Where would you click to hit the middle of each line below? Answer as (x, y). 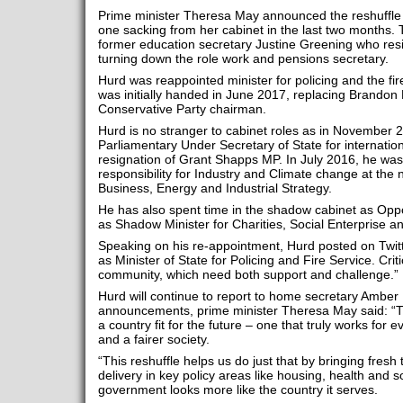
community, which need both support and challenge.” (248, 274)
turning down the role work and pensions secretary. (243, 58)
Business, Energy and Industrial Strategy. (215, 188)
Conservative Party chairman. (184, 109)
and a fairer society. (153, 339)
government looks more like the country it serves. (237, 390)
